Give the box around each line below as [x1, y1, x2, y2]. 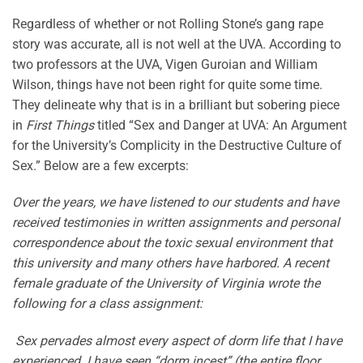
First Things [26, 117, 94, 133]
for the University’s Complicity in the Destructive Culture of [12, 137, 342, 153]
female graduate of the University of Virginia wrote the [12, 275, 320, 292]
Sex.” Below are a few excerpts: [12, 157, 189, 173]
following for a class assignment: [12, 296, 203, 312]
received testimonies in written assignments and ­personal [12, 215, 340, 231]
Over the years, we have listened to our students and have [12, 194, 339, 211]
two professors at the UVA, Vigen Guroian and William [12, 56, 318, 72]
